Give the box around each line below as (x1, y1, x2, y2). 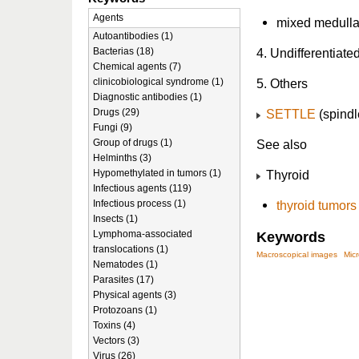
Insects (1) (93, 213, 138, 224)
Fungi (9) (93, 122, 132, 133)
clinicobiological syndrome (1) (93, 76, 224, 87)
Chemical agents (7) (93, 61, 181, 72)
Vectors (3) (93, 335, 139, 346)
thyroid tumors (276, 198, 357, 212)
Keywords (256, 229, 325, 245)
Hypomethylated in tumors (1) (93, 167, 221, 179)
